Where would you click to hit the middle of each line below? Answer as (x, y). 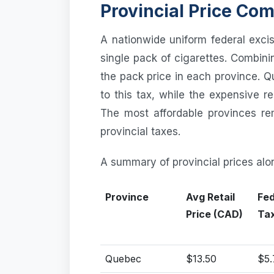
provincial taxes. (140, 131)
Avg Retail (210, 197)
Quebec (123, 258)
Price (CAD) (214, 214)
